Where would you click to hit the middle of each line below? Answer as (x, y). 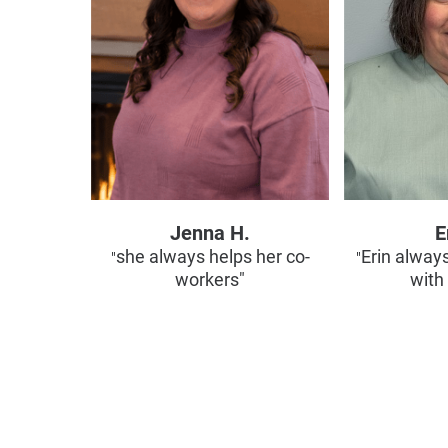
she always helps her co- (212, 256)
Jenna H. (210, 232)
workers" (210, 279)
